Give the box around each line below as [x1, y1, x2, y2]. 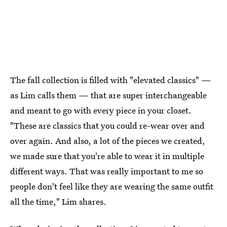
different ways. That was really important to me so [10, 165, 203, 177]
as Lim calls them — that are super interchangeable [10, 89, 207, 101]
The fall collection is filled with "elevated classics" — [10, 74, 211, 86]
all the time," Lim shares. [10, 196, 106, 207]
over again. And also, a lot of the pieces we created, [10, 135, 205, 146]
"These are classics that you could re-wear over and [10, 120, 205, 131]
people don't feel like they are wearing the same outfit [10, 180, 213, 192]
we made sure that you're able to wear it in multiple [10, 150, 204, 162]
